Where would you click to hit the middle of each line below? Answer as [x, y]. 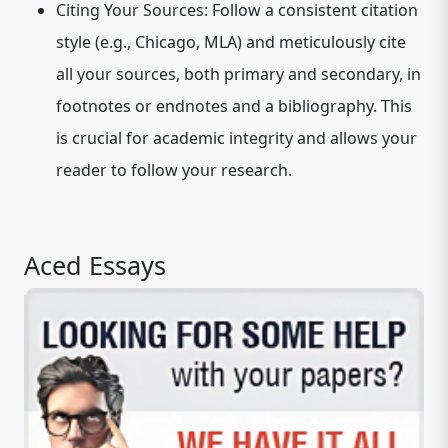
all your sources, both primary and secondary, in [238, 74]
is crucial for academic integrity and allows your [236, 138]
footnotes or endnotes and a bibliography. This [234, 106]
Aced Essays [95, 265]
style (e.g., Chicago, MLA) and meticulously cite [231, 42]
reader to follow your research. [174, 170]
